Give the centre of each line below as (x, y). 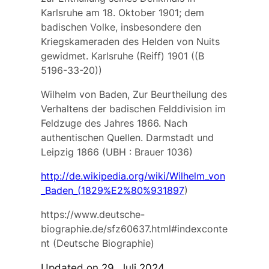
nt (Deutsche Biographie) (97, 243)
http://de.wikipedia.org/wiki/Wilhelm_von (133, 176)
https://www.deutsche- (92, 215)
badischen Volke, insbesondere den (121, 27)
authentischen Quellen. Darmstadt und (127, 138)
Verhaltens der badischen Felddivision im (133, 109)
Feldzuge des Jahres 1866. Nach (114, 123)
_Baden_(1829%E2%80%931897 (112, 191)
